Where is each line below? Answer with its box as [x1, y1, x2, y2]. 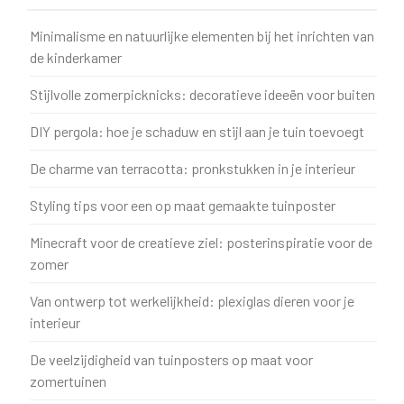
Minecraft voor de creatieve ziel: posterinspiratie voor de [30, 233, 372, 251]
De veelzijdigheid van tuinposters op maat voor [30, 350, 313, 368]
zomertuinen [30, 372, 106, 390]
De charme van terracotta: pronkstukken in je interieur [30, 159, 355, 177]
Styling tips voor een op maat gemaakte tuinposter [30, 196, 335, 214]
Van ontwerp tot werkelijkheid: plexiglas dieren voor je [30, 291, 354, 309]
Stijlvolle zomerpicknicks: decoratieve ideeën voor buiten [30, 85, 375, 103]
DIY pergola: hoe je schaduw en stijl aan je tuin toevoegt [30, 122, 364, 140]
